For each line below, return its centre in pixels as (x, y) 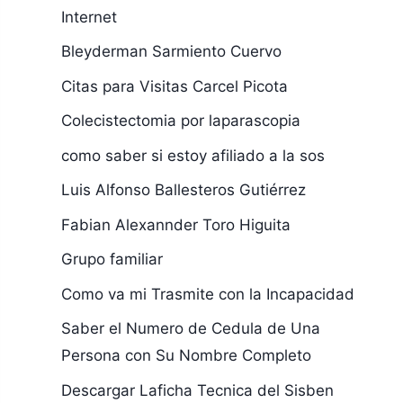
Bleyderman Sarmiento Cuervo (171, 51)
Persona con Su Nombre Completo (186, 355)
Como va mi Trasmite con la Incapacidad (207, 294)
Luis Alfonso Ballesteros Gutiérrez (183, 190)
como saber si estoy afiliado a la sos (193, 155)
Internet (89, 17)
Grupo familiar (112, 259)
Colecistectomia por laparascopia (180, 121)
